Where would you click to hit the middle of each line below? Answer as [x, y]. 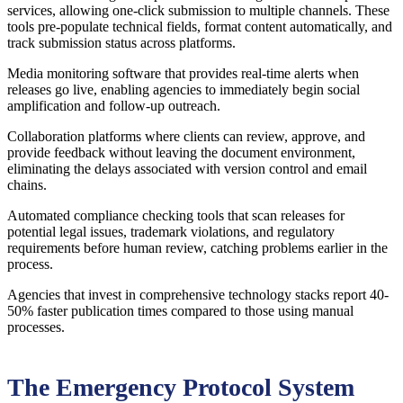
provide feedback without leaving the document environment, [181, 153]
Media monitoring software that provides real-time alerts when [183, 74]
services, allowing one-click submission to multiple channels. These [198, 11]
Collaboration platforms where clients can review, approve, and [186, 137]
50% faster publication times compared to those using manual [180, 311]
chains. [27, 185]
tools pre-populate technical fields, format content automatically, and [200, 27]
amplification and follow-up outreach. [114, 106]
